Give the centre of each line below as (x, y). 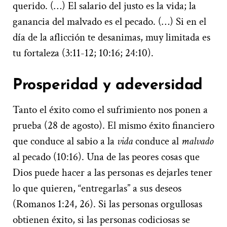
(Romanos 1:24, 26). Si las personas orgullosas (107, 204)
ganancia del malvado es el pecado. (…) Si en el (109, 21)
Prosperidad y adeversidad (108, 85)
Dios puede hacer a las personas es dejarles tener (112, 172)
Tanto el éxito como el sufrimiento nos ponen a (110, 109)
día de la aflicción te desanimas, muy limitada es (111, 37)
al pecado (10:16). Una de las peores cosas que (106, 157)
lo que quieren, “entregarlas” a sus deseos (97, 188)
